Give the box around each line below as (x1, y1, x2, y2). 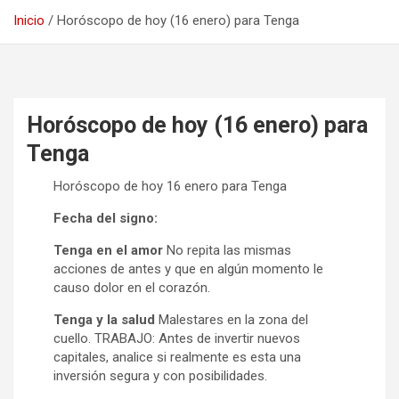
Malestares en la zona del (155, 312, 308, 329)
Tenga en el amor (53, 242, 163, 259)
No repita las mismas (163, 242, 291, 259)
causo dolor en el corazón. (53, 280, 210, 297)
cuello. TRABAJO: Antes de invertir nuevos (53, 330, 300, 347)
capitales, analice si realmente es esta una (53, 349, 301, 366)
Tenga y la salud (53, 312, 155, 329)
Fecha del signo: (53, 210, 158, 227)
